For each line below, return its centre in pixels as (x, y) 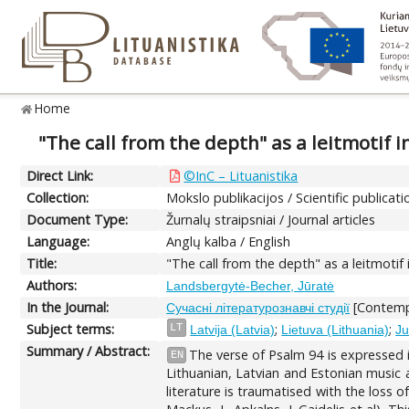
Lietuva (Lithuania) (336, 329)
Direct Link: (60, 175)
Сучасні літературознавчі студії (258, 307)
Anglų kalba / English (229, 241)
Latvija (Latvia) (233, 329)
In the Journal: (68, 307)
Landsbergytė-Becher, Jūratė (251, 285)
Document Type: (78, 219)
